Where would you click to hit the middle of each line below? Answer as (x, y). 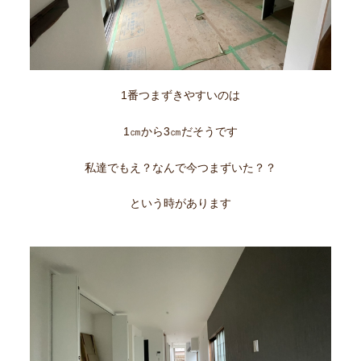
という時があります (180, 203)
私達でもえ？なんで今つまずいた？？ (180, 167)
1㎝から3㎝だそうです (180, 131)
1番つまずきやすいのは (180, 95)
